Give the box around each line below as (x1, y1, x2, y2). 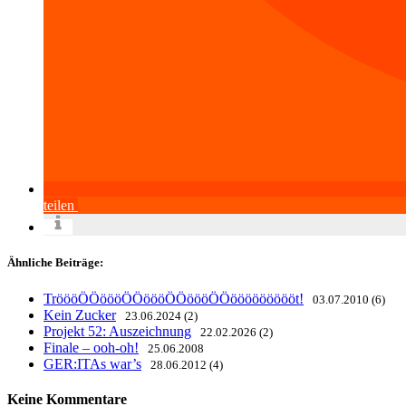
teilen (43, 198, 74, 214)
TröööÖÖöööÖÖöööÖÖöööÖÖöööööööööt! (43, 290, 304, 306)
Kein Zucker (43, 306, 116, 323)
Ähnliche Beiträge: (7, 256, 103, 270)
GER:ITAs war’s (43, 355, 141, 372)
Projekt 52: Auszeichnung (43, 323, 191, 339)
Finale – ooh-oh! (43, 339, 139, 355)
